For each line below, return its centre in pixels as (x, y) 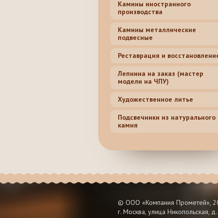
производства (140, 12)
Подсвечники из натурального (167, 118)
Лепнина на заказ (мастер (161, 74)
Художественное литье (155, 100)
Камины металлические (157, 30)
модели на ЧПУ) (143, 82)
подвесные (135, 38)
